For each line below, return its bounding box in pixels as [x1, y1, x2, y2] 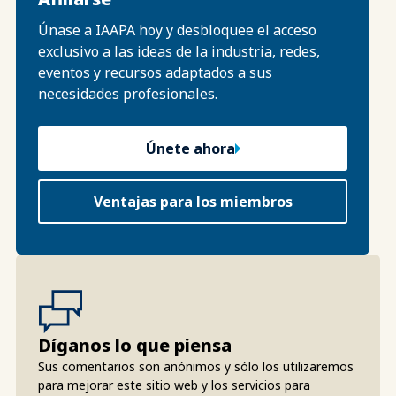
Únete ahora [145, 138, 235, 158]
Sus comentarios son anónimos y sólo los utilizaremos [38, 357, 354, 375]
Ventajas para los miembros [93, 191, 293, 211]
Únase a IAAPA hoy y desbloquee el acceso [38, 19, 316, 40]
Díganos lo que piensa [38, 332, 232, 357]
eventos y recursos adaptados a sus [38, 62, 272, 82]
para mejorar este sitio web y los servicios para [38, 376, 310, 393]
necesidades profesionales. [38, 83, 217, 103]
